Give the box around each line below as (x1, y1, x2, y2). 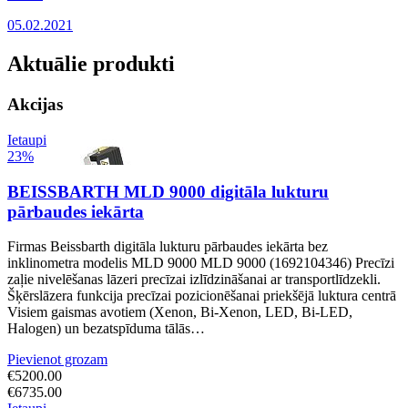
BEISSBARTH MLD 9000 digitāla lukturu (7, 181, 329, 201)
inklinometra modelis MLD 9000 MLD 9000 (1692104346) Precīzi (7, 255, 394, 271)
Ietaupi (7, 131, 46, 148)
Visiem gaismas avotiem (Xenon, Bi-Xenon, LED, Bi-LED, (7, 304, 352, 321)
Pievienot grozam (7, 352, 107, 368)
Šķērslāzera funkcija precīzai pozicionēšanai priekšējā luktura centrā (7, 288, 396, 304)
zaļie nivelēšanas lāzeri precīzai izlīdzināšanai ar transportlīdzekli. (7, 271, 381, 288)
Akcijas (7, 95, 63, 115)
